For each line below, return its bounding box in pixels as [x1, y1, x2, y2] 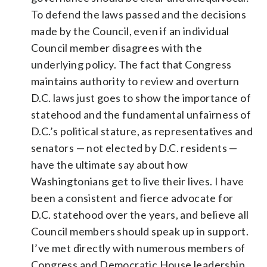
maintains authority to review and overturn [31, 74, 240, 88]
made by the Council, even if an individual [31, 24, 229, 38]
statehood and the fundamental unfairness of [31, 107, 252, 121]
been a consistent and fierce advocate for [31, 191, 234, 204]
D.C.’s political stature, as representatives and [31, 124, 253, 138]
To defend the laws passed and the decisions [31, 7, 247, 21]
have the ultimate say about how [31, 157, 188, 171]
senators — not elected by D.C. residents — [31, 141, 238, 154]
